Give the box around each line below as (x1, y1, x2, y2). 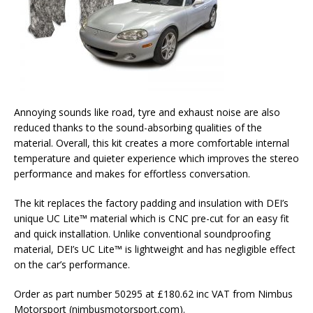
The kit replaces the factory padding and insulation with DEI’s (14, 196, 289, 210)
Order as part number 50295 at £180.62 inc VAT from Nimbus (14, 287, 293, 300)
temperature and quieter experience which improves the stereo (14, 152, 299, 165)
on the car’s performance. (14, 258, 130, 271)
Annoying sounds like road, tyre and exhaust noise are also (14, 105, 280, 119)
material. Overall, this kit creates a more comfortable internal (14, 136, 289, 150)
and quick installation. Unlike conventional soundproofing (14, 227, 270, 240)
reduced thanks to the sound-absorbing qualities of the (14, 121, 262, 134)
